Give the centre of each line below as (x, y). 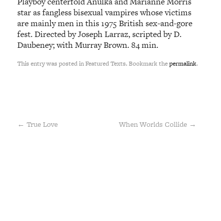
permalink (183, 63)
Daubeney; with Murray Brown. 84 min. (88, 45)
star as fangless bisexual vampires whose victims (105, 13)
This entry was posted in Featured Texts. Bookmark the (93, 63)
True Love (41, 124)
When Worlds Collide (154, 124)
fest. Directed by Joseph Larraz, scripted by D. (100, 34)
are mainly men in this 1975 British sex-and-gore (105, 23)
